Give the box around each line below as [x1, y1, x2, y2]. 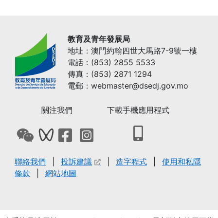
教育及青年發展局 [68, 34, 130, 44]
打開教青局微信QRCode [34, 128, 119, 138]
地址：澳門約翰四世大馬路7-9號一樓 [68, 46, 197, 56]
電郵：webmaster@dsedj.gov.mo [68, 81, 188, 91]
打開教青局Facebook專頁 [75, 128, 166, 138]
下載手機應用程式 [107, 105, 169, 115]
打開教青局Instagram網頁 [97, 128, 188, 138]
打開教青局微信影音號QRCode [54, 128, 163, 138]
